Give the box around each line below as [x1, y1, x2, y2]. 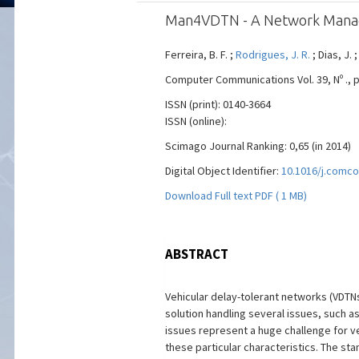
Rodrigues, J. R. [235, 47, 310, 62]
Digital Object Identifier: [164, 163, 281, 178]
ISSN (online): [164, 114, 227, 128]
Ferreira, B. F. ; [164, 47, 236, 62]
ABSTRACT [164, 245, 228, 263]
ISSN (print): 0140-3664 [164, 97, 271, 111]
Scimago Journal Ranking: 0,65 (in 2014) [164, 139, 351, 153]
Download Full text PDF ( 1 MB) [164, 188, 307, 203]
